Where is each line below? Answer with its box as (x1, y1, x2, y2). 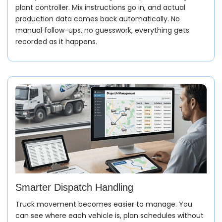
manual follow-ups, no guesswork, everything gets (15, 25, 189, 35)
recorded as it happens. (15, 36, 97, 47)
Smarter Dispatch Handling (15, 181, 133, 193)
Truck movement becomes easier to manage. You (15, 199, 192, 209)
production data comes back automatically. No (15, 13, 180, 24)
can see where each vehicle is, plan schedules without (15, 210, 204, 221)
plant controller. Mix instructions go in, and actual (15, 2, 185, 12)
